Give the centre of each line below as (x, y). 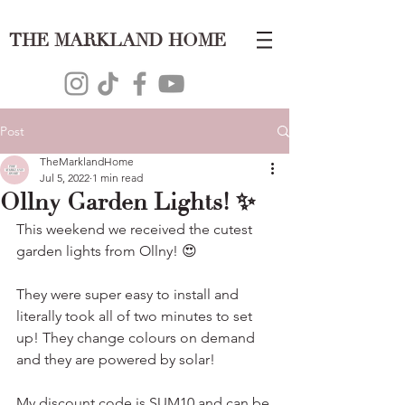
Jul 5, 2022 (65, 178)
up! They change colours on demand (137, 338)
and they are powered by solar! (116, 359)
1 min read (118, 178)
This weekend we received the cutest (136, 229)
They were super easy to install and (129, 294)
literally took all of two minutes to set (136, 316)
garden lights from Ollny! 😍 (107, 251)
